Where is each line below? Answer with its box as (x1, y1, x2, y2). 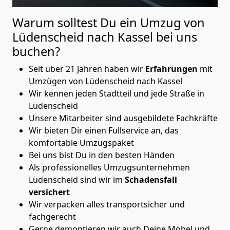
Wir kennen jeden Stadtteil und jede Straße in (29, 87, 204, 99)
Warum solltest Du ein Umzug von (12, 14, 205, 31)
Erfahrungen (145, 63, 200, 74)
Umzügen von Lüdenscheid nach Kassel (29, 75, 182, 87)
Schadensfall (125, 174, 177, 185)
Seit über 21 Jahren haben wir (29, 63, 145, 74)
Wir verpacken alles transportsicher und (29, 198, 185, 210)
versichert (29, 186, 70, 198)
